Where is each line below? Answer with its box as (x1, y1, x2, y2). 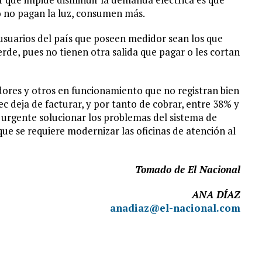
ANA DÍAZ (191, 188, 240, 201)
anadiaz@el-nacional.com (109, 201, 240, 215)
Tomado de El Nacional (135, 163, 240, 176)
